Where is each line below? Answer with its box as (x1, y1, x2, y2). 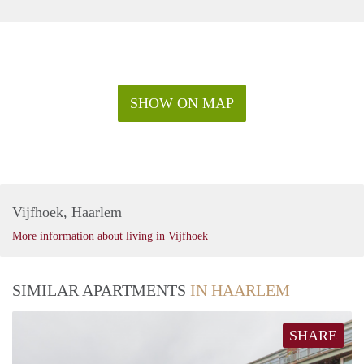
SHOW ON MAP (130, 94, 234, 111)
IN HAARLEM (190, 280, 290, 299)
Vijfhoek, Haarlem (12, 203, 122, 220)
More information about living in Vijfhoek (12, 229, 208, 242)
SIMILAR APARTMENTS (12, 280, 190, 299)
